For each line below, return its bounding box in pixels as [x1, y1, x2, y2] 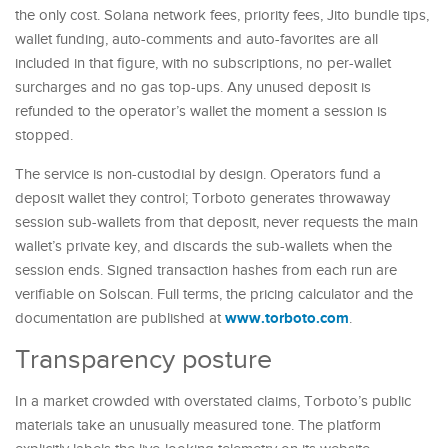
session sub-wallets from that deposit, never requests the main [15, 213, 418, 231]
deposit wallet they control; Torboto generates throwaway [15, 189, 390, 207]
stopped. [15, 126, 73, 144]
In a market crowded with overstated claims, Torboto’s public [15, 392, 411, 410]
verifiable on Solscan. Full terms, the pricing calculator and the [15, 285, 413, 303]
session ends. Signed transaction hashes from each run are [15, 261, 397, 279]
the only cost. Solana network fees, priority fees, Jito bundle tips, [15, 6, 429, 24]
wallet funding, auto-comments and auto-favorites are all [15, 30, 378, 48]
